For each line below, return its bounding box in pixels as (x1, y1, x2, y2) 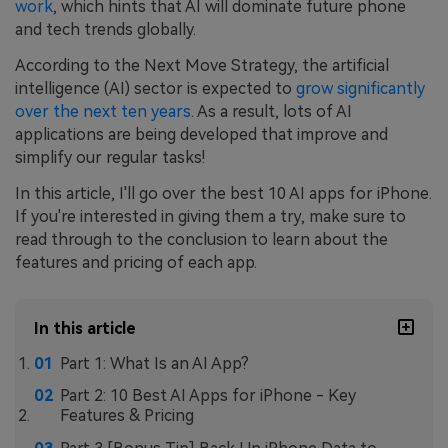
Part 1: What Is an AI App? (59, 353, 249, 373)
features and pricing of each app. (15, 252, 257, 272)
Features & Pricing (59, 406, 194, 426)
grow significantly (296, 79, 425, 99)
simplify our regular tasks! (15, 148, 205, 168)
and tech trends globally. (15, 20, 196, 40)
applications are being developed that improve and (15, 125, 388, 145)
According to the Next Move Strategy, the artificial (15, 56, 389, 76)
